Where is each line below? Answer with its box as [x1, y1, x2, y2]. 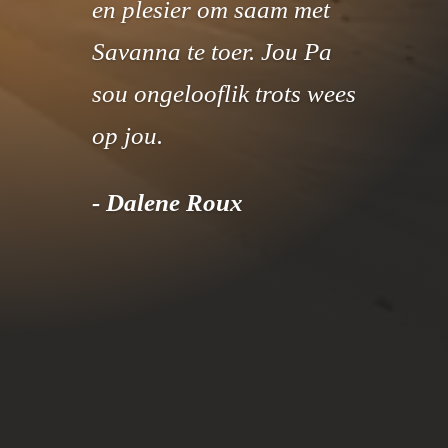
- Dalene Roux [91, 189, 243, 217]
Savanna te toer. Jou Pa [91, 38, 332, 66]
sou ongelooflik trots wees [91, 80, 356, 108]
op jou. [91, 122, 163, 150]
